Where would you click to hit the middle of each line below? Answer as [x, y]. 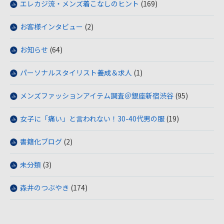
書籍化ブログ [41, 141]
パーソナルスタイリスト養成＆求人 [76, 72]
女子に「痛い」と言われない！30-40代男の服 [92, 118]
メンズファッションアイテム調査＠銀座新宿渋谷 [97, 95]
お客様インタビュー [51, 26]
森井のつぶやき [44, 187]
